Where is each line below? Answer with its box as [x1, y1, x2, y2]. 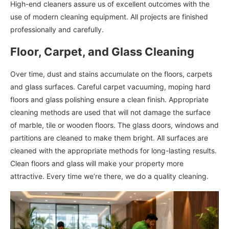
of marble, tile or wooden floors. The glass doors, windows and [10, 120, 219, 129]
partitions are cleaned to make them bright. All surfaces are [10, 133, 208, 142]
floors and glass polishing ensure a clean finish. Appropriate [10, 95, 209, 104]
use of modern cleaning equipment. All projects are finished [10, 12, 208, 21]
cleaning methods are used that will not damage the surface [10, 107, 211, 117]
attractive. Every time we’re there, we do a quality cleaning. [10, 171, 209, 180]
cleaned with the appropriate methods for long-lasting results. [10, 146, 217, 155]
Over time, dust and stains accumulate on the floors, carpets [10, 69, 212, 78]
